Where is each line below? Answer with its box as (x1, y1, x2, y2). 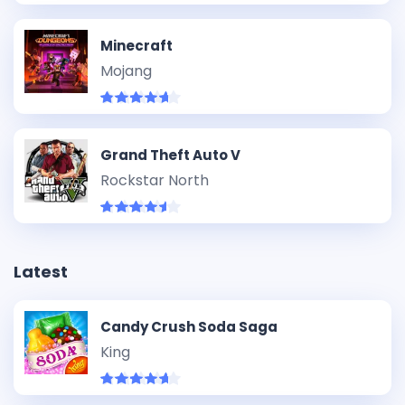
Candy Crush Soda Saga (100, 317, 278, 336)
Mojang (100, 61, 152, 81)
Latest (14, 260, 68, 283)
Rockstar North (100, 170, 209, 191)
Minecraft (100, 36, 173, 55)
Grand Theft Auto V (100, 146, 240, 165)
